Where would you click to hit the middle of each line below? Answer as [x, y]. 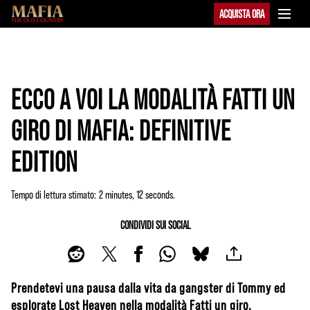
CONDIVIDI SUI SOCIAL [155, 225]
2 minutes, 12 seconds [136, 194]
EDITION [44, 161]
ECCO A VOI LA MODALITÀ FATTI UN [153, 98]
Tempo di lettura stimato [53, 194]
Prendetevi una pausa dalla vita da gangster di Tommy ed [148, 287]
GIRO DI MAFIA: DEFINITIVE [121, 129]
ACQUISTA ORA [242, 13]
